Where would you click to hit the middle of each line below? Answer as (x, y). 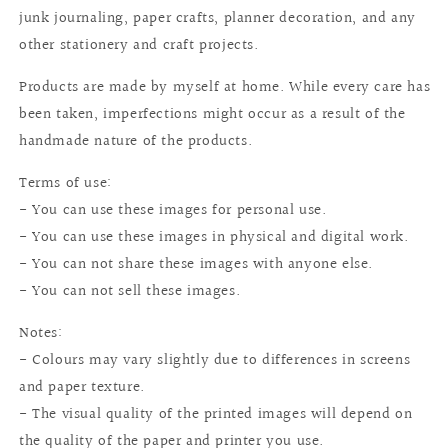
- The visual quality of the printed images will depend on (216, 414)
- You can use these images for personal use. (173, 210)
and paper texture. (82, 387)
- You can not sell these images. (130, 291)
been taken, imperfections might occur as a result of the (212, 114)
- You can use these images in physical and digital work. (214, 237)
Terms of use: (65, 183)
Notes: (41, 333)
